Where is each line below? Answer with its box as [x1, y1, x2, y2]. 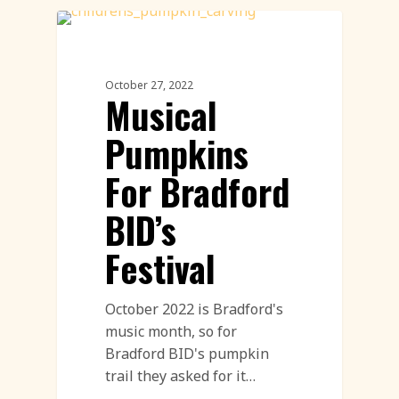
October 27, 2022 [105, 77, 194, 93]
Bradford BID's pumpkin [105, 343, 270, 363]
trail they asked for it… [105, 365, 256, 386]
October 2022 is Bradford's [105, 298, 284, 319]
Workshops [85, 30, 161, 48]
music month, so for [105, 321, 238, 341]
